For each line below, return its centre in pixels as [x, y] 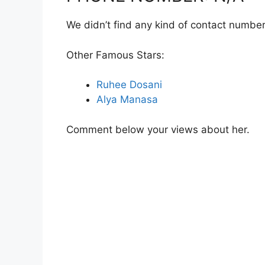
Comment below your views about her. [158, 129]
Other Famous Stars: [115, 55]
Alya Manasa [127, 99]
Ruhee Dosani [129, 85]
